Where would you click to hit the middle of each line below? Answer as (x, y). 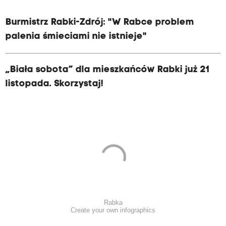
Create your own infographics (113, 210)
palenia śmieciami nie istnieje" (76, 37)
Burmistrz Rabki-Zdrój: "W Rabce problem (100, 23)
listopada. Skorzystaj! (54, 84)
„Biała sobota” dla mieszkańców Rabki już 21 (107, 70)
